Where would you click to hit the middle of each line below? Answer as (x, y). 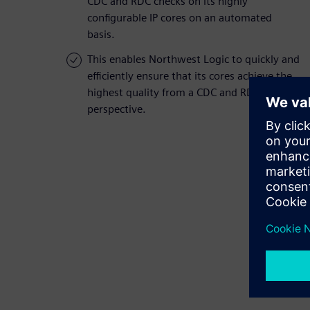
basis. (101, 35)
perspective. (117, 109)
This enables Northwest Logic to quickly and (193, 60)
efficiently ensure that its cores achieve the (190, 76)
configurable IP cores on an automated (180, 18)
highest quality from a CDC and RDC (174, 93)
